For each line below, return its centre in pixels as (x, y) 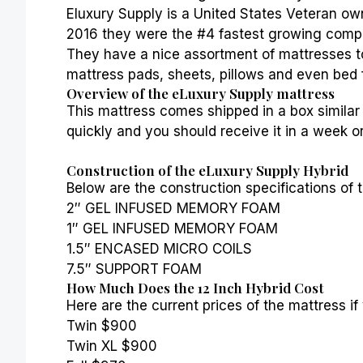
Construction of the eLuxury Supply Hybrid (207, 170)
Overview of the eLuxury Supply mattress (201, 93)
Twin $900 (102, 325)
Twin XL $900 (112, 346)
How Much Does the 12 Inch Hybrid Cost (195, 287)
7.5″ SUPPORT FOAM (134, 269)
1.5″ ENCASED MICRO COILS (159, 248)
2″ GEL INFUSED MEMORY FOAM (173, 208)
